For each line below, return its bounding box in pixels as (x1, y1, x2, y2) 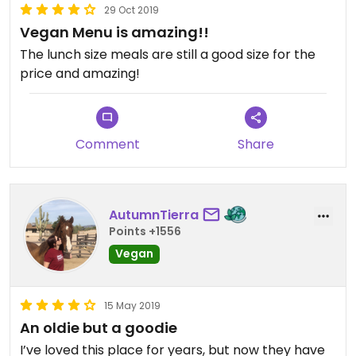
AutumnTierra (109, 206, 199, 225)
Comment (75, 134, 140, 153)
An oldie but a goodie (20, 317, 177, 338)
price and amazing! (20, 64, 140, 83)
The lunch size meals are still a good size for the (20, 44, 315, 64)
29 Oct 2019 (104, 2, 159, 17)
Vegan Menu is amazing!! (20, 21, 209, 42)
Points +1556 (109, 223, 181, 240)
